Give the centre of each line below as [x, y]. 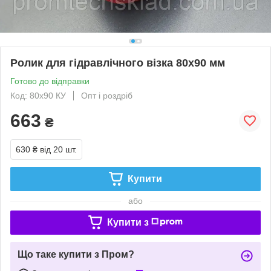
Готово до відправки [50, 81]
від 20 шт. [58, 149]
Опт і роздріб [107, 95]
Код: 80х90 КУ [38, 95]
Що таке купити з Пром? [76, 254]
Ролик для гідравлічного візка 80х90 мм [118, 63]
